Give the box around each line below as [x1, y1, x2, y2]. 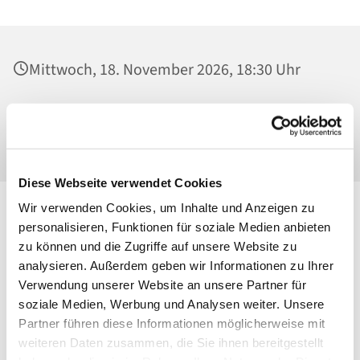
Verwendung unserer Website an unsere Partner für [18, 277, 306, 292]
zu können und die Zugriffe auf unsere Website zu [18, 239, 297, 253]
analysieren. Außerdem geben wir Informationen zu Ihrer [18, 258, 333, 272]
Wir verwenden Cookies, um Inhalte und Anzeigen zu [18, 200, 315, 215]
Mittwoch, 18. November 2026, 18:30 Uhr [29, 59, 301, 82]
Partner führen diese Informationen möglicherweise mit [18, 316, 325, 330]
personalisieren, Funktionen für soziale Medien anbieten [18, 219, 331, 234]
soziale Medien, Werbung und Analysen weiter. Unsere [18, 297, 325, 311]
